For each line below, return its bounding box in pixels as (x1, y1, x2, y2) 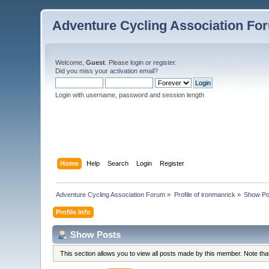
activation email (110, 67, 155, 74)
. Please (105, 59, 131, 66)
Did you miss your (55, 67, 110, 74)
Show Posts (70, 229, 121, 240)
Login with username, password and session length (55, 91, 205, 98)
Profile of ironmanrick (174, 190, 235, 198)
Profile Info (56, 208, 91, 216)
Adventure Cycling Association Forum (56, 190, 166, 198)
